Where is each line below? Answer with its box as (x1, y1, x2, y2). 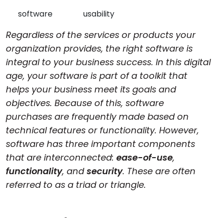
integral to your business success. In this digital (6, 56, 211, 68)
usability (83, 8, 114, 19)
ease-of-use (116, 151, 173, 163)
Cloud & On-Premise (10, 7, 98, 19)
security (87, 165, 123, 177)
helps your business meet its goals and (6, 83, 176, 95)
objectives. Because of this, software (6, 97, 164, 109)
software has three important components (6, 138, 195, 150)
